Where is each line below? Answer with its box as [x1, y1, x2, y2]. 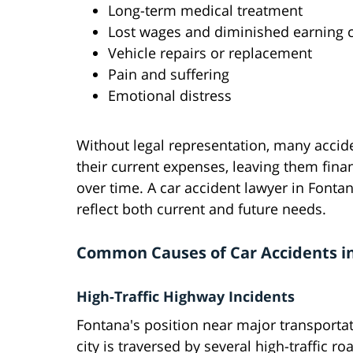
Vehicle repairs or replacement [108, 43, 312, 63]
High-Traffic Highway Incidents [76, 287, 295, 307]
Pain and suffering [108, 65, 229, 84]
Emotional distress [108, 86, 232, 106]
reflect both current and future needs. [76, 199, 326, 219]
